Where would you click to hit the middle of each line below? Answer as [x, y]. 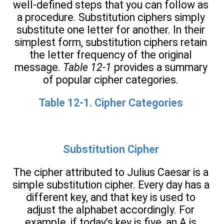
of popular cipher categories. [111, 79]
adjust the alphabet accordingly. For [111, 209]
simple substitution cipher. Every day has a [111, 184]
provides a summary [159, 67]
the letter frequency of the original [111, 54]
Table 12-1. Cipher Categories [111, 103]
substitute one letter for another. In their [111, 29]
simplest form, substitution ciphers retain [111, 42]
